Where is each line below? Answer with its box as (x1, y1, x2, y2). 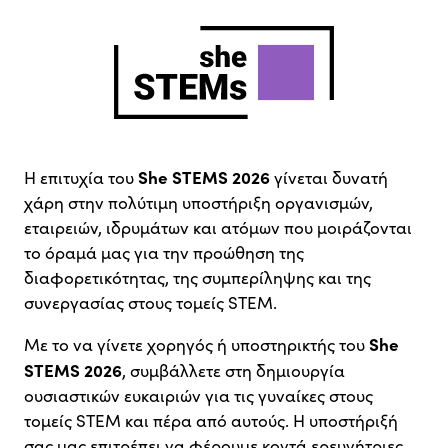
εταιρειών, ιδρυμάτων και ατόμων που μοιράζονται (24, 215, 412, 239)
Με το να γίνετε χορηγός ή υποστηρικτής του (24, 332, 369, 356)
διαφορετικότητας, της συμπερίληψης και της (24, 265, 371, 289)
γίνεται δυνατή (270, 165, 388, 189)
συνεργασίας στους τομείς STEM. (24, 290, 277, 314)
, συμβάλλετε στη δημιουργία (122, 358, 345, 382)
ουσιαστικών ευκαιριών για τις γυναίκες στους (24, 383, 373, 407)
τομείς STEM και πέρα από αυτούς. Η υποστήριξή (24, 408, 398, 432)
